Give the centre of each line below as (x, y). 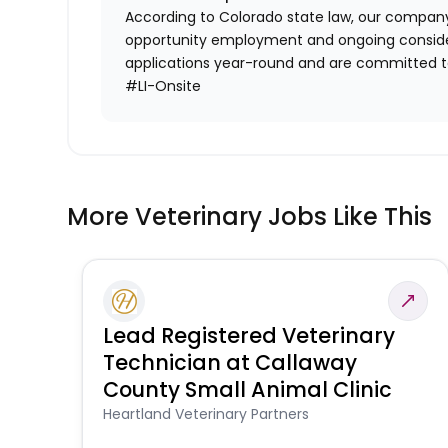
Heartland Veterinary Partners (206, 414)
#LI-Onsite (163, 86)
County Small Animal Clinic (248, 390)
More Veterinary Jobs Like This (250, 217)
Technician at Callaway (230, 363)
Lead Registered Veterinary (249, 336)
